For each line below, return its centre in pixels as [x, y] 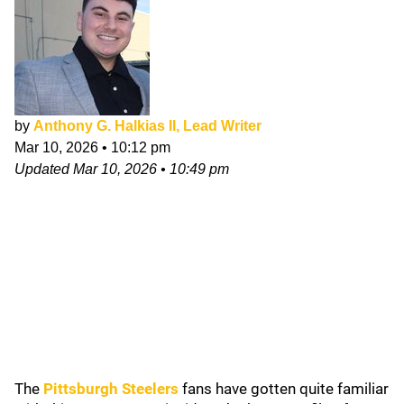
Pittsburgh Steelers [111, 389]
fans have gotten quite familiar [284, 389]
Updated [44, 169]
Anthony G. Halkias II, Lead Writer [147, 126]
